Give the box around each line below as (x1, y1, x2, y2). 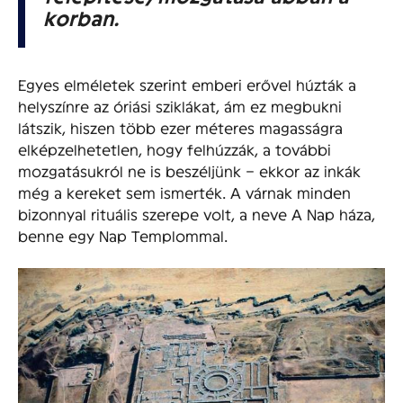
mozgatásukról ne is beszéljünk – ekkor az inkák (18, 161, 361, 179)
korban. (43, 5, 119, 29)
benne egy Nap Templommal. (18, 226, 228, 244)
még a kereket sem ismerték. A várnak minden (18, 183, 351, 201)
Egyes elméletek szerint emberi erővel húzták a (18, 75, 356, 93)
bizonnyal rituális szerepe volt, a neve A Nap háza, (18, 204, 375, 222)
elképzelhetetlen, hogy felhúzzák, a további (18, 139, 331, 157)
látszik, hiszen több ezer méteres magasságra (18, 118, 343, 136)
